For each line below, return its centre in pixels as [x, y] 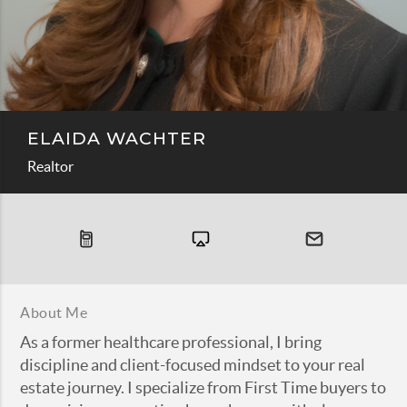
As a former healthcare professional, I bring [171, 342]
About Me [54, 313]
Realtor [50, 166]
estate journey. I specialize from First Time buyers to [203, 388]
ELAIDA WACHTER [117, 139]
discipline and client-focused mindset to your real [193, 365]
